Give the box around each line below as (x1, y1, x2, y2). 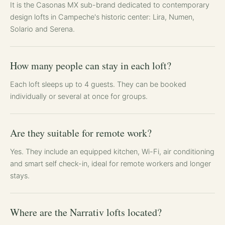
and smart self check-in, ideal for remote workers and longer (10, 159, 211, 168)
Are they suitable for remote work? (10, 126, 152, 140)
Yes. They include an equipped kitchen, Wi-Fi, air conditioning (10, 147, 214, 156)
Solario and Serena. (10, 24, 75, 34)
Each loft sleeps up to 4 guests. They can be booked (10, 79, 186, 89)
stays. (10, 171, 30, 180)
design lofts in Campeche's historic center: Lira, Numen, (10, 12, 194, 22)
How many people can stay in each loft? (10, 58, 171, 72)
